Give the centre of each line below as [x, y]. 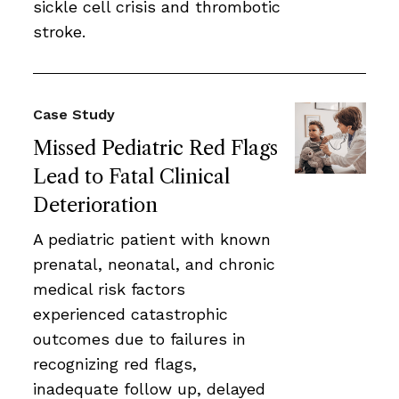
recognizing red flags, [115, 363]
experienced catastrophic [130, 313]
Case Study [74, 114]
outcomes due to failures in [139, 338]
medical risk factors [109, 289]
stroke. [59, 31]
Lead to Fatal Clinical [131, 176]
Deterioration [95, 205]
